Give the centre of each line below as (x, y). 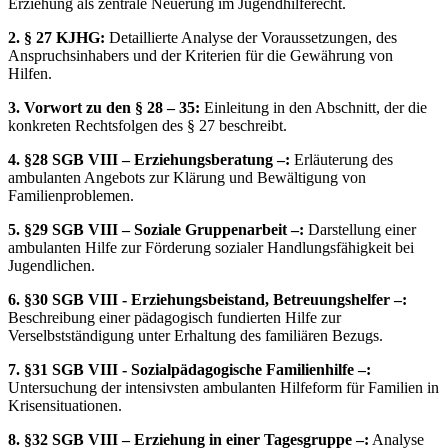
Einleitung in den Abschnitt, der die (313, 107)
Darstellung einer (360, 229)
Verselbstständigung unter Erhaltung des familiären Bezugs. (195, 335)
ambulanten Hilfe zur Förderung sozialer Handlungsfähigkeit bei (211, 247)
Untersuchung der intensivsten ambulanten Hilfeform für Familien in (223, 387)
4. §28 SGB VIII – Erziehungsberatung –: (149, 159)
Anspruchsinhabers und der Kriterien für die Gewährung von (200, 55)
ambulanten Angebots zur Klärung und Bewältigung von (187, 177)
